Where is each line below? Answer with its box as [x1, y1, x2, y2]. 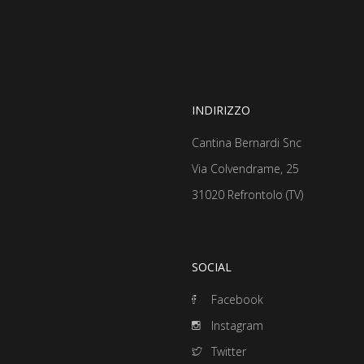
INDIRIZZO [192, 102, 250, 118]
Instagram [208, 317, 263, 333]
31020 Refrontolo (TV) [192, 186, 303, 202]
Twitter [208, 343, 246, 359]
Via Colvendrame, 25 [192, 160, 299, 176]
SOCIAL [192, 258, 232, 275]
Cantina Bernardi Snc [192, 134, 301, 150]
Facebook [208, 291, 263, 307]
